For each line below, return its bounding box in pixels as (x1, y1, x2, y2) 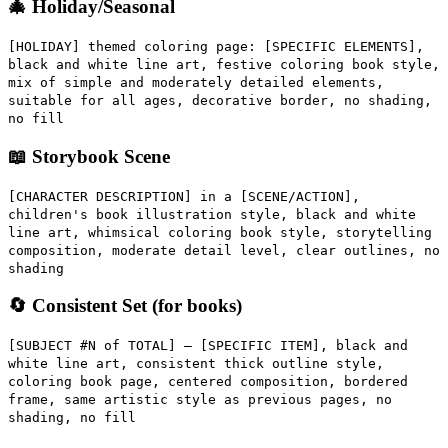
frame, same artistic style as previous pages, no (8, 391, 392, 407)
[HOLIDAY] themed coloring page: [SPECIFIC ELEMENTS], (8, 39, 424, 55)
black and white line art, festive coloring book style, (8, 57, 440, 73)
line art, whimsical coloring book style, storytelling (8, 224, 432, 240)
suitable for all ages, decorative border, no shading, (8, 93, 432, 109)
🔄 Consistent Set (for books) (8, 295, 242, 317)
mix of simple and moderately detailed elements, (8, 75, 384, 91)
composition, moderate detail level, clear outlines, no (8, 242, 440, 258)
